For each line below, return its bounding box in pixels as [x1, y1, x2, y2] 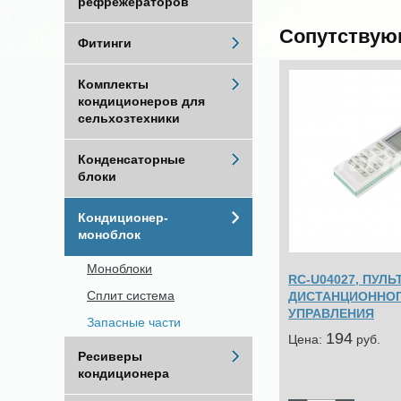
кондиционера [78, 366, 169, 380]
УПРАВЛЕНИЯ [288, 305, 374, 320]
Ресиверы [78, 349, 142, 363]
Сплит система [87, 288, 175, 303]
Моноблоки [87, 261, 152, 276]
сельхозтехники [78, 111, 180, 125]
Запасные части [87, 315, 181, 329]
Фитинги [78, 36, 132, 50]
